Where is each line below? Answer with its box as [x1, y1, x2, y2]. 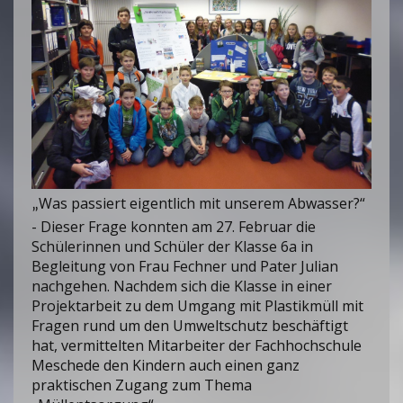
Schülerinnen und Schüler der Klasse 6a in [31, 236, 313, 256]
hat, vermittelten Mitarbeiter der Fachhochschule [31, 335, 362, 355]
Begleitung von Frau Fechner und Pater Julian [31, 255, 338, 276]
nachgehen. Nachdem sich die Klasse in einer [31, 275, 332, 296]
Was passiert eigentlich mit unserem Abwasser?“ [39, 193, 365, 213]
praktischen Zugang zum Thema [31, 374, 252, 395]
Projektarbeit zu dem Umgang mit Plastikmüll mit [31, 295, 363, 316]
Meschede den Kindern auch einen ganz [31, 354, 300, 375]
